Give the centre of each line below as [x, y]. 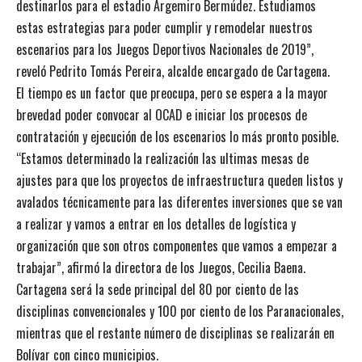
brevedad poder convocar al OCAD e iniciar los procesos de [162, 114]
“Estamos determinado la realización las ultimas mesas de [162, 158]
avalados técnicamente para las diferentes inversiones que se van [179, 202]
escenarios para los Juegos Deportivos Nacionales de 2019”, [165, 49]
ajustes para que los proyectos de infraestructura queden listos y [179, 180]
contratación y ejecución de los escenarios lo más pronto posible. [177, 136]
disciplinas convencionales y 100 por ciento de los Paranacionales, [180, 311]
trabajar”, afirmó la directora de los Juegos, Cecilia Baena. [161, 267]
